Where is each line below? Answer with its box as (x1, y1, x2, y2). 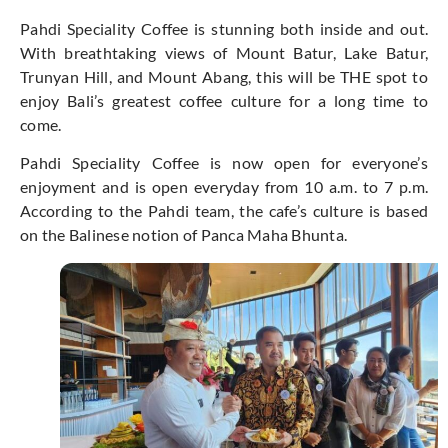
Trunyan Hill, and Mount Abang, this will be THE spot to (20, 66, 428, 86)
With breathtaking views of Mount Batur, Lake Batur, (20, 42, 428, 62)
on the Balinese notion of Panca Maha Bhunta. (20, 225, 347, 245)
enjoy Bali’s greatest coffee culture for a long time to (20, 90, 428, 110)
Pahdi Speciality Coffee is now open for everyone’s (20, 153, 428, 173)
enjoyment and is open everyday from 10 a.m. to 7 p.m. (20, 177, 428, 197)
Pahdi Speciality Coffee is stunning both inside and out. (20, 18, 428, 38)
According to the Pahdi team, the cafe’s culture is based (20, 201, 428, 221)
